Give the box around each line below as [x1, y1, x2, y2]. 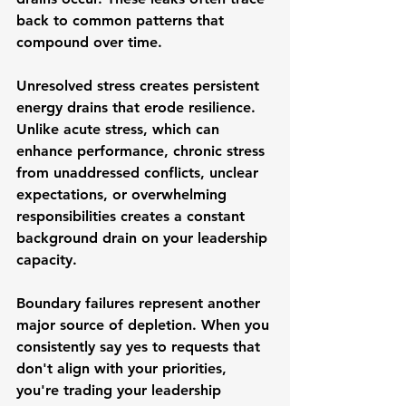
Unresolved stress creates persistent [16, 77, 264, 94]
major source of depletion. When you [16, 316, 274, 333]
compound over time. [16, 34, 162, 51]
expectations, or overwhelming [16, 186, 231, 203]
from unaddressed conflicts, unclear [16, 164, 263, 181]
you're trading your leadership [16, 382, 226, 399]
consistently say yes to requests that [16, 338, 265, 355]
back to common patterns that [16, 12, 228, 29]
